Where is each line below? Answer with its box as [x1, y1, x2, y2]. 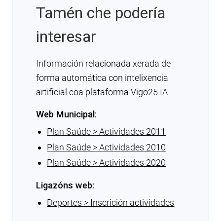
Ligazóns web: [36, 180, 94, 191]
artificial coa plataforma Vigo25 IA [36, 87, 168, 98]
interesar [36, 27, 96, 46]
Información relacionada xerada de [36, 58, 171, 69]
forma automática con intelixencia [36, 73, 168, 83]
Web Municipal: [36, 109, 97, 120]
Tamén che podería [36, 3, 165, 23]
